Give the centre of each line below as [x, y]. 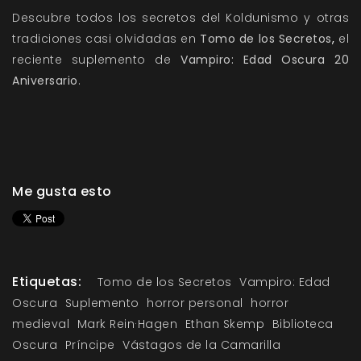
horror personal [195, 303]
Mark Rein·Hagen [127, 324]
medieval [41, 324]
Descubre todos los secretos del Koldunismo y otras [180, 18]
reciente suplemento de [92, 60]
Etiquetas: [47, 282]
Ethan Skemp [224, 324]
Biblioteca [303, 324]
